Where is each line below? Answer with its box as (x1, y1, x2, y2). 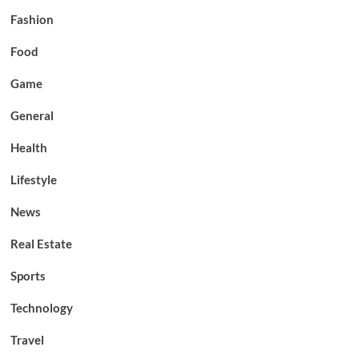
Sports (10, 268, 46, 283)
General (10, 107, 54, 123)
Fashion (10, 11, 54, 26)
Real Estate (10, 236, 72, 251)
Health (10, 139, 47, 155)
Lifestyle (10, 171, 57, 187)
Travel (10, 332, 44, 347)
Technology (10, 300, 73, 315)
